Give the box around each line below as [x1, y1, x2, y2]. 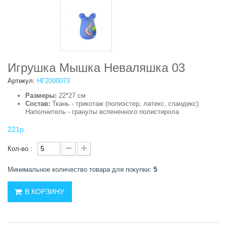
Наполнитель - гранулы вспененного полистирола [25, 108, 179, 116]
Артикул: [8, 77, 35, 85]
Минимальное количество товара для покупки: [8, 166, 154, 173]
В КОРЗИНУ [25, 187, 64, 196]
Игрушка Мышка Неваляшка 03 [8, 61, 185, 74]
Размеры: [25, 92, 57, 99]
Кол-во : [8, 145, 32, 153]
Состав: [25, 100, 50, 107]
